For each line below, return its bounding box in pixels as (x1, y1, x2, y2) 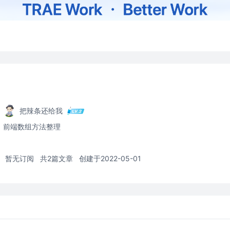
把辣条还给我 (20, 106, 63, 115)
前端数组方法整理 (3, 122, 61, 131)
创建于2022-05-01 (79, 154, 141, 163)
